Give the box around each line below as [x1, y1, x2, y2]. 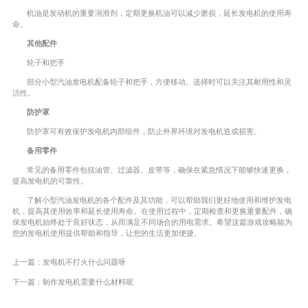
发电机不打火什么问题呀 [42, 258, 126, 267]
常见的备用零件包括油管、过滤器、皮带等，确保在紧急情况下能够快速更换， [27, 165, 292, 174]
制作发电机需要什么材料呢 [42, 277, 133, 286]
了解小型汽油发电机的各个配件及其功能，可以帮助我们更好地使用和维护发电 [27, 195, 292, 204]
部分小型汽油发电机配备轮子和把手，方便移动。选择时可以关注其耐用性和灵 [27, 78, 292, 87]
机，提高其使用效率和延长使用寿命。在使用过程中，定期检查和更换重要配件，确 [12, 206, 292, 215]
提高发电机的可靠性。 [12, 176, 88, 185]
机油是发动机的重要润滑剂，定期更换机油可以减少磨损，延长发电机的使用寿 [27, 9, 292, 18]
